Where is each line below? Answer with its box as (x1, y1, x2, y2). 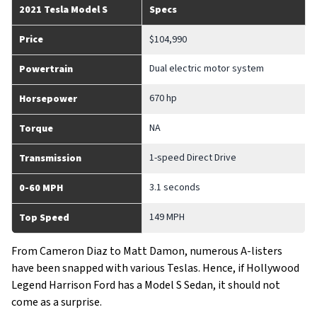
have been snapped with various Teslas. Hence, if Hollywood (11, 260, 299, 276)
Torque (19, 122, 53, 136)
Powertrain (19, 62, 73, 76)
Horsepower (19, 92, 77, 106)
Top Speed (19, 211, 69, 225)
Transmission (19, 151, 81, 166)
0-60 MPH (19, 181, 63, 195)
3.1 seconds (149, 180, 200, 195)
